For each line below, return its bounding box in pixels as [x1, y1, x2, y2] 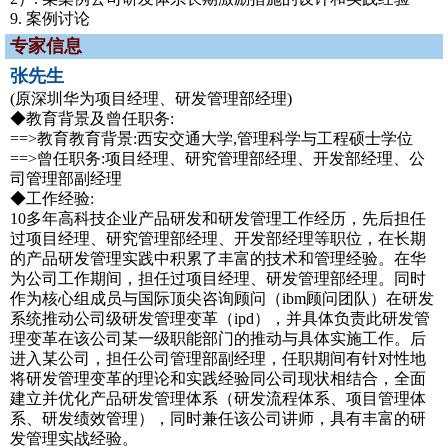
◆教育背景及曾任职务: [10, 110, 174, 127]
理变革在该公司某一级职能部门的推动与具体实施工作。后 [10, 330, 426, 347]
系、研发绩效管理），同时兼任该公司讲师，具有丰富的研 [10, 410, 426, 427]
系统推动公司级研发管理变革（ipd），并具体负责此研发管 [10, 310, 430, 327]
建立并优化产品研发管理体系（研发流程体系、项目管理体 [10, 390, 426, 407]
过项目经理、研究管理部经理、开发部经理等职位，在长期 [10, 230, 426, 247]
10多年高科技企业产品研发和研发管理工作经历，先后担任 [10, 210, 426, 227]
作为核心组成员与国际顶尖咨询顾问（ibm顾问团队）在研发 [10, 290, 434, 307]
